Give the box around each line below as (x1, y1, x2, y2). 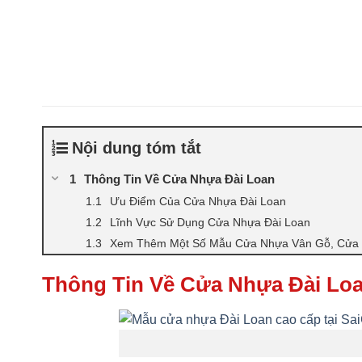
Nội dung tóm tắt (72, 138, 201, 157)
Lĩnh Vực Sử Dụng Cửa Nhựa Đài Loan (110, 215, 310, 229)
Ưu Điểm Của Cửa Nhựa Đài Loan (110, 194, 286, 208)
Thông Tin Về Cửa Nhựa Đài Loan (84, 171, 275, 186)
